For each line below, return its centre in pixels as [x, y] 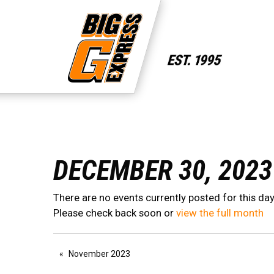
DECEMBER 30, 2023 [163, 171]
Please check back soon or [115, 213]
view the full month [220, 213]
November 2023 [99, 254]
